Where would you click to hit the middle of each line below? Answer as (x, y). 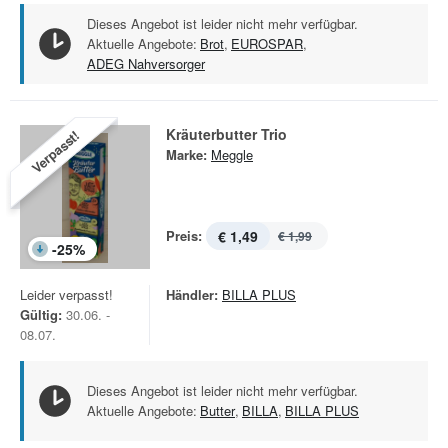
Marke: (186, 154)
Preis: (184, 235)
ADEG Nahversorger (146, 63)
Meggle (232, 154)
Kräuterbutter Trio (226, 134)
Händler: (192, 294)
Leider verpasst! (66, 294)
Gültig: (41, 314)
